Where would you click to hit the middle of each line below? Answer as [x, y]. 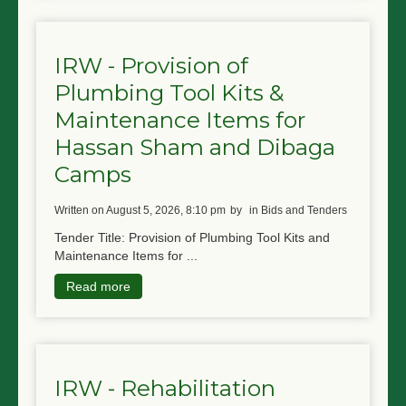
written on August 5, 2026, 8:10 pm [145, 210]
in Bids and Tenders [298, 210]
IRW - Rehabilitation [165, 387]
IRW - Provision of [151, 66]
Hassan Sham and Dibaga [195, 147]
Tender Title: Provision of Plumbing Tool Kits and [192, 237]
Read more [98, 286]
